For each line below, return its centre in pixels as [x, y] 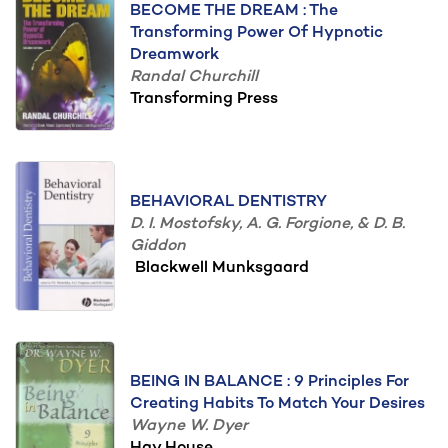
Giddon [158, 246]
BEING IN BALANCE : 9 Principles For [269, 382]
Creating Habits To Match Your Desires [277, 404]
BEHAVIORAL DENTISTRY [228, 202]
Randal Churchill [194, 77]
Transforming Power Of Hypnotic [256, 33]
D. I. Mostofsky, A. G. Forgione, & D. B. [267, 224]
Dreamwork [174, 55]
